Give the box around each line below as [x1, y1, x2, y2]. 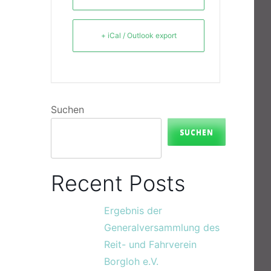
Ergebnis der [104, 204, 162, 217]
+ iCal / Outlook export [100, 31, 177, 40]
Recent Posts [51, 170, 185, 197]
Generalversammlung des [104, 221, 220, 233]
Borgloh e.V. [104, 255, 158, 267]
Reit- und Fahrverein [104, 238, 197, 250]
